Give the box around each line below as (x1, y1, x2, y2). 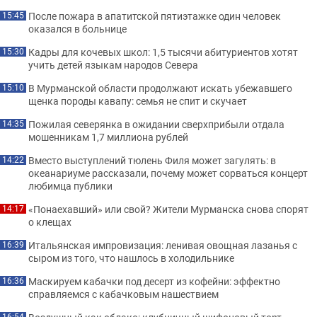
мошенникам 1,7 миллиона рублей (28, 130, 188, 144)
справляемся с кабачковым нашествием (28, 287, 219, 301)
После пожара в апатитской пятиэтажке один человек (28, 9, 281, 23)
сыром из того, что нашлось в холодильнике (28, 251, 234, 265)
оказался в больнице (28, 22, 127, 35)
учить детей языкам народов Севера (28, 58, 198, 71)
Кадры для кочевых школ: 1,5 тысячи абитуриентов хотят (28, 45, 298, 59)
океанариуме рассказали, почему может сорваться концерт (28, 166, 308, 180)
